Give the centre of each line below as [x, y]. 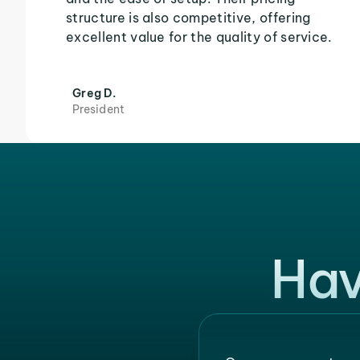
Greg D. [94, 93]
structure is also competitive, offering [188, 18]
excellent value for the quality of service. [199, 37]
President [99, 109]
